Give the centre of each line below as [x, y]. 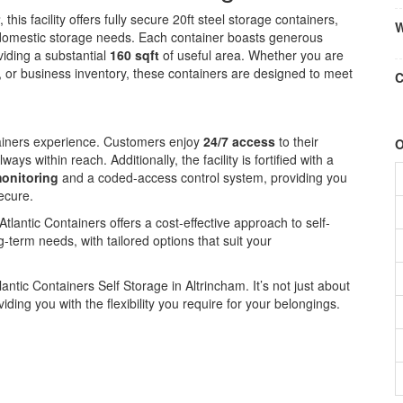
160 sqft [134, 55]
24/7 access [239, 141]
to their [297, 141]
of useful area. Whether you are [251, 55]
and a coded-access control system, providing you [203, 177]
